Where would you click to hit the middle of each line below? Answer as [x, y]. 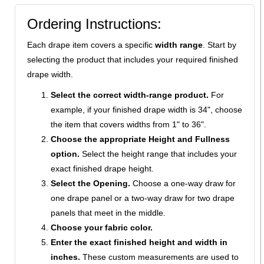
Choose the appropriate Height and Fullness [140, 139]
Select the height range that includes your [158, 154]
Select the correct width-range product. [130, 95]
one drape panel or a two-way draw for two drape [143, 198]
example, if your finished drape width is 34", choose [146, 109]
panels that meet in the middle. [108, 212]
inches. [65, 257]
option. [65, 154]
